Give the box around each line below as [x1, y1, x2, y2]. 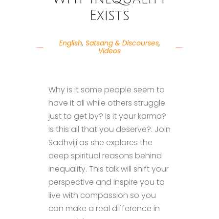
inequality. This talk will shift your [48, 163, 169, 175]
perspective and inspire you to [48, 176, 165, 188]
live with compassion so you [48, 189, 156, 201]
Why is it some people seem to [48, 84, 165, 95]
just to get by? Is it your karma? [48, 110, 166, 122]
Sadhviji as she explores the [48, 136, 153, 148]
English [59, 38, 82, 48]
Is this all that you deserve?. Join [48, 123, 171, 135]
